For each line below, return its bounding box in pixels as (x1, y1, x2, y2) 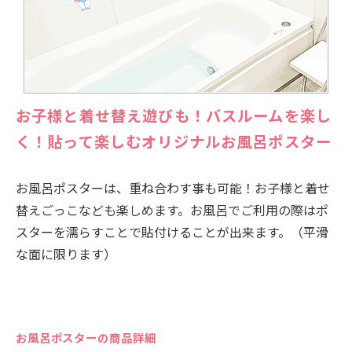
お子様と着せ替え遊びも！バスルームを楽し (16, 104, 332, 127)
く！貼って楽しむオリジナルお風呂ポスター (16, 130, 332, 153)
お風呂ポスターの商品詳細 (16, 329, 156, 346)
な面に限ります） (16, 244, 116, 264)
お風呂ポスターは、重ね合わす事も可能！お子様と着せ (16, 178, 330, 198)
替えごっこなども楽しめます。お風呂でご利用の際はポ (16, 200, 328, 220)
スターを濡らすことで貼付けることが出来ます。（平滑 (16, 222, 328, 242)
